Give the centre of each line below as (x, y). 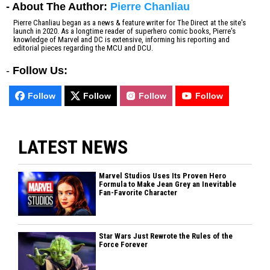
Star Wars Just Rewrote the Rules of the (166, 236)
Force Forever (124, 245)
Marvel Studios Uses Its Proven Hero (163, 176)
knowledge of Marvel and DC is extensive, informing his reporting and (121, 40)
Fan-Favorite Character (138, 193)
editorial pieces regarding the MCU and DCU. (83, 48)
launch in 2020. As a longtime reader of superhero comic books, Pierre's (124, 31)
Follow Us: (40, 71)
